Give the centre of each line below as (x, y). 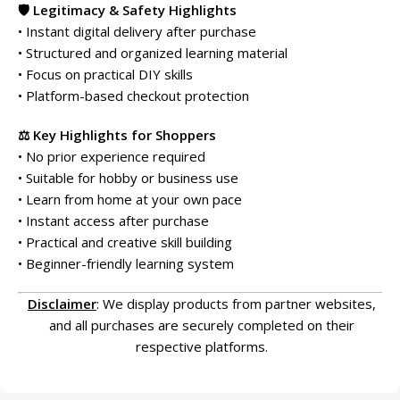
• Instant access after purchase (113, 220)
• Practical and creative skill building (125, 242)
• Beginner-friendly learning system (126, 263)
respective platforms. (202, 346)
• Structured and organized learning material (153, 52)
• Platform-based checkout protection (133, 95)
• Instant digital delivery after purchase (137, 31)
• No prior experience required (112, 156)
